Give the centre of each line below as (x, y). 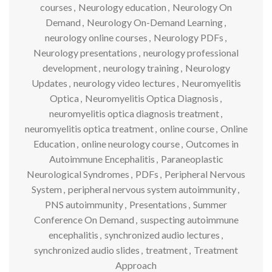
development (70, 67)
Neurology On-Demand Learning (155, 22)
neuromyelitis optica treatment (89, 128)
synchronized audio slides (87, 250)
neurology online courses (96, 37)
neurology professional (191, 52)
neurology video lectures (124, 83)
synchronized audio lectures (162, 234)
